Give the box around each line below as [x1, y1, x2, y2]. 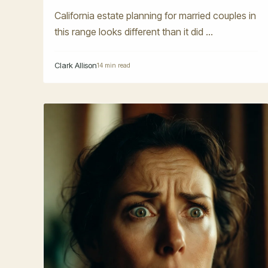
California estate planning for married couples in [54, 9, 256, 22]
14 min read [97, 60, 130, 69]
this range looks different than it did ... [54, 25, 213, 38]
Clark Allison [54, 60, 97, 70]
